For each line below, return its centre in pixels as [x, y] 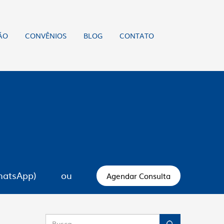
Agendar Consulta [138, 176]
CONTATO [137, 35]
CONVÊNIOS [46, 35]
